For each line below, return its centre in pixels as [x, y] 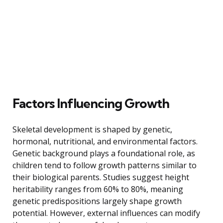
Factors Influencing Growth [91, 103]
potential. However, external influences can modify [106, 213]
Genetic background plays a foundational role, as [104, 153]
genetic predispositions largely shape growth [97, 201]
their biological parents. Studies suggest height [101, 177]
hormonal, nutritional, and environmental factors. [105, 141]
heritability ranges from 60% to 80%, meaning [98, 189]
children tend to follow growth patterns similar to [105, 165]
